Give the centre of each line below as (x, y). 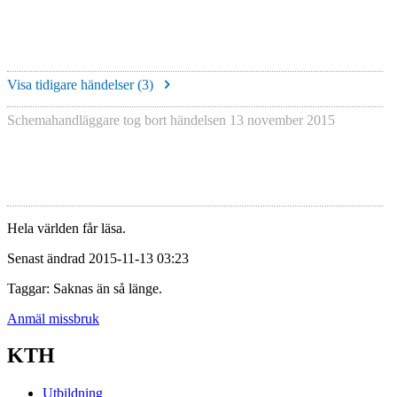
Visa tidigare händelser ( (74, 85)
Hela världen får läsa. (66, 228)
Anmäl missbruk (53, 318)
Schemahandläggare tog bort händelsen (118, 121)
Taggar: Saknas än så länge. (85, 288)
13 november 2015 (282, 121)
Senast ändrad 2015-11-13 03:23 (98, 258)
